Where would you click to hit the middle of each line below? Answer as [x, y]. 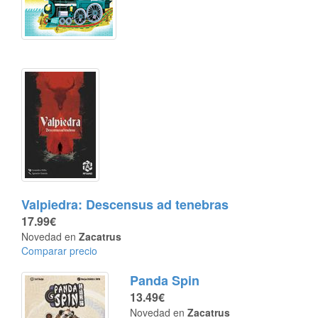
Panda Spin [165, 280]
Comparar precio [59, 251]
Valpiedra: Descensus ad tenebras [125, 204]
